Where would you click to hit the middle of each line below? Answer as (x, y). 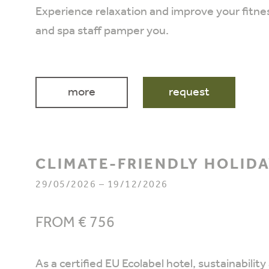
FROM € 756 (75, 223)
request (189, 92)
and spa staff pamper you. (103, 31)
